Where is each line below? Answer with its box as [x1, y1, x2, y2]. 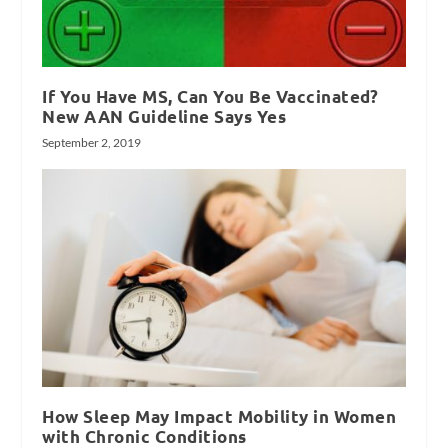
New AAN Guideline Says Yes [42, 105, 287, 127]
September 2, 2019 [42, 134, 142, 150]
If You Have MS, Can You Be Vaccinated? [42, 85, 379, 107]
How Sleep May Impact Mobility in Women [42, 405, 397, 427]
